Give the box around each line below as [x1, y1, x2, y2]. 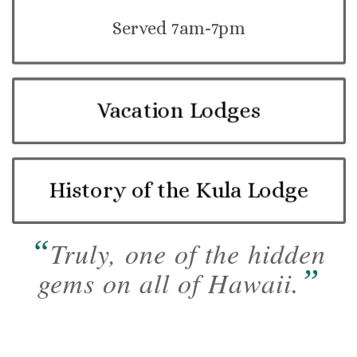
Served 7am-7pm [112, 18, 245, 39]
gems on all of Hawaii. [37, 264, 300, 300]
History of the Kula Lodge [49, 177, 308, 203]
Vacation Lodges [96, 97, 261, 124]
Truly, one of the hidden [50, 234, 327, 271]
